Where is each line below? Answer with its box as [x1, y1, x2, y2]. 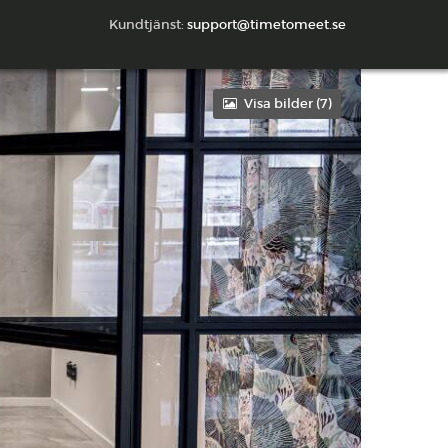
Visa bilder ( [244, 95, 320, 112]
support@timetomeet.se [187, 16, 346, 33]
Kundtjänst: [109, 16, 187, 33]
